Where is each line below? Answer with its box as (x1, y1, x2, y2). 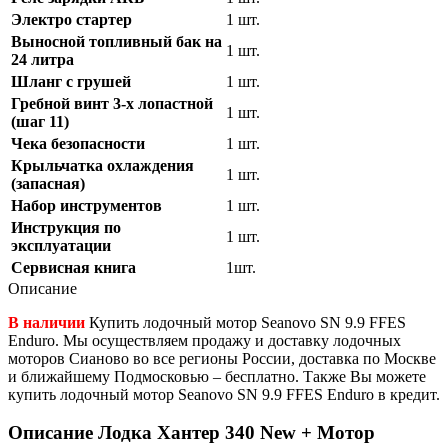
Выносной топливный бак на (11, 32, 222, 50)
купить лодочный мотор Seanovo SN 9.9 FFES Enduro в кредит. (8, 385, 440, 403)
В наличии (8, 313, 85, 331)
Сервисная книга (11, 258, 136, 276)
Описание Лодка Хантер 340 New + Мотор (8, 422, 375, 444)
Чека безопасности (11, 134, 145, 152)
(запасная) (11, 174, 85, 192)
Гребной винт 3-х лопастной (11, 94, 213, 112)
